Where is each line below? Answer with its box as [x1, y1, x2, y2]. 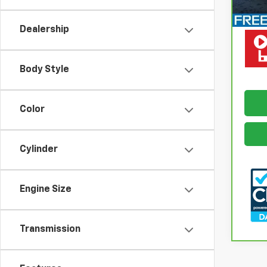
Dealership [20, 25, 69, 35]
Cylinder [20, 145, 58, 154]
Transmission [20, 225, 80, 234]
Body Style [20, 65, 69, 74]
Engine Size [20, 185, 72, 194]
